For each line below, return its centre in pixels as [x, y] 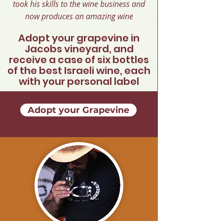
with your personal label [79, 81]
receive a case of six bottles [79, 60]
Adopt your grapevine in [79, 38]
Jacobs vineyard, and [79, 49]
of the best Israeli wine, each [79, 71]
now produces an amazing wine [79, 16]
